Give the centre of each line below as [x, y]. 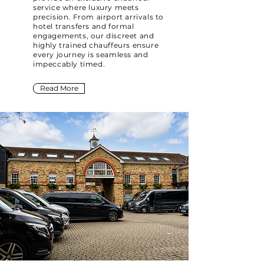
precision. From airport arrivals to [99, 17]
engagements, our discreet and [94, 36]
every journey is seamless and [91, 55]
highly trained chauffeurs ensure [96, 45]
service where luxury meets [86, 7]
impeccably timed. [69, 64]
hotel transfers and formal [84, 26]
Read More [59, 88]
